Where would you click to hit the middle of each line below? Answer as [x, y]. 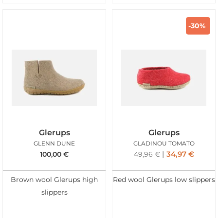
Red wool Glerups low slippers [164, 179]
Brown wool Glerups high [54, 179]
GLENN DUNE [54, 144]
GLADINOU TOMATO [164, 144]
